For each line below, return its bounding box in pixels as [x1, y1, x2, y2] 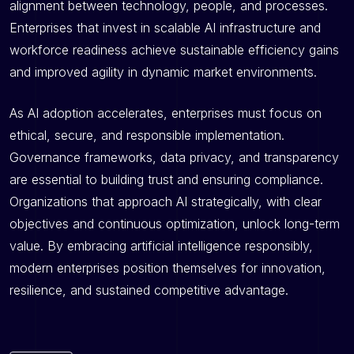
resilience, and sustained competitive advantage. [9, 282, 288, 299]
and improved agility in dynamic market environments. [9, 64, 317, 81]
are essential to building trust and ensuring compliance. [9, 171, 323, 188]
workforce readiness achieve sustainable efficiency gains [9, 42, 339, 58]
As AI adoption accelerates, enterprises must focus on [9, 105, 322, 122]
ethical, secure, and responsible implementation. [9, 127, 284, 144]
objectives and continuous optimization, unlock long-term [9, 216, 340, 232]
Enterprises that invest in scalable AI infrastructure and [9, 20, 321, 36]
